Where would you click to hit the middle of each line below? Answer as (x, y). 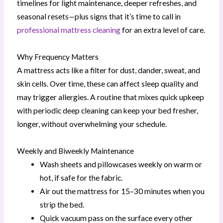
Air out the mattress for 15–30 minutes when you (122, 191)
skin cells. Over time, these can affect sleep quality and (107, 83)
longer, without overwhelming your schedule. (92, 124)
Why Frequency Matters (57, 56)
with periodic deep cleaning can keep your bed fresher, (107, 110)
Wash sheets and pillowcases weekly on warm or (121, 164)
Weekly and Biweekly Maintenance (75, 151)
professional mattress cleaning (68, 30)
